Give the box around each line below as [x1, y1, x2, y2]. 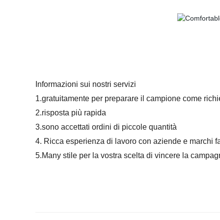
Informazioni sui [35, 80, 90, 88]
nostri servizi [90, 80, 136, 88]
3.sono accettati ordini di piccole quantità [35, 123, 177, 131]
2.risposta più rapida [35, 109, 106, 117]
